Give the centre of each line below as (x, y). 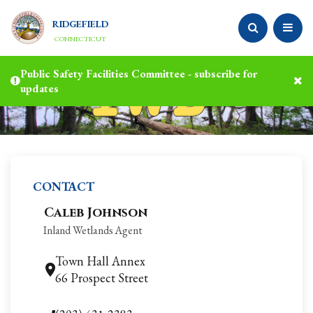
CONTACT (64, 186)
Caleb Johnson (96, 213)
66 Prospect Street (102, 278)
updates (39, 88)
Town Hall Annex (100, 261)
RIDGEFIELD (80, 23)
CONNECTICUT (80, 38)
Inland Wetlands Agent (93, 230)
